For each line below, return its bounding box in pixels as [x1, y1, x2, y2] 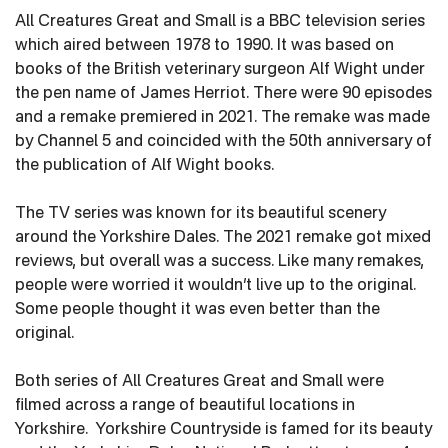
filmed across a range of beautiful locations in [15, 398, 355, 414]
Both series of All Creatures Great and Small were [15, 374, 384, 390]
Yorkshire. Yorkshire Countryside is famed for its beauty [15, 422, 432, 438]
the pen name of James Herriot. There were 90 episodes [15, 86, 432, 102]
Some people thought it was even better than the [15, 302, 380, 318]
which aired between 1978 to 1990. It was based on [15, 38, 394, 54]
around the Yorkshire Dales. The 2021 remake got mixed [15, 230, 431, 246]
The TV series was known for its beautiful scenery [15, 206, 386, 222]
